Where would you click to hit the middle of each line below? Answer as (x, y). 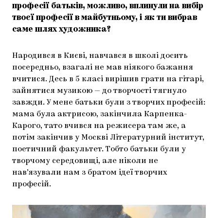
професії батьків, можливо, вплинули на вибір (108, 6)
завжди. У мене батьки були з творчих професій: (109, 102)
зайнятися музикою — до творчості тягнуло (99, 91)
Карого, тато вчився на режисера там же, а (99, 126)
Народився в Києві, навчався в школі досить (100, 56)
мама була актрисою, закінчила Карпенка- (100, 114)
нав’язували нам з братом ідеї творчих (90, 173)
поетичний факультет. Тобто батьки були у (99, 149)
